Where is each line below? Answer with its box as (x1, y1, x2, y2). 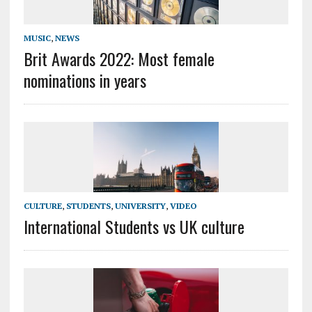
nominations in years (23, 68, 146, 93)
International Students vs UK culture (23, 214, 244, 240)
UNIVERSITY (114, 201, 166, 212)
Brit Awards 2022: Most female (23, 46, 214, 72)
